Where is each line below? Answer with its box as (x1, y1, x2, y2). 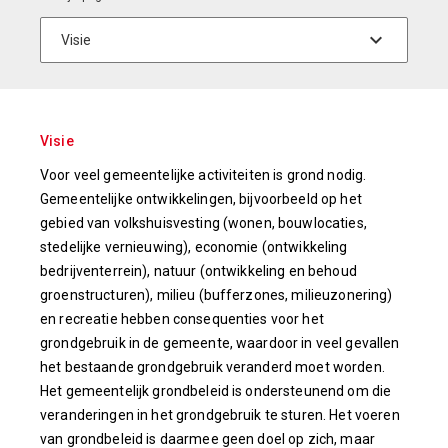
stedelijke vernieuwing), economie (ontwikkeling (40, 238, 348, 255)
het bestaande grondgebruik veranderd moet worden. (40, 358, 385, 375)
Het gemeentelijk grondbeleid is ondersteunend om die (40, 382, 392, 399)
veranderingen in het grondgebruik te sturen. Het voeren (40, 406, 400, 423)
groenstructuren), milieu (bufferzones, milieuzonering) (40, 286, 393, 303)
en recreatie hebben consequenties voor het (40, 310, 324, 327)
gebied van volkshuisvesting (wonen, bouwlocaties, (40, 214, 367, 231)
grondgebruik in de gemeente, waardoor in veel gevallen (40, 334, 400, 351)
